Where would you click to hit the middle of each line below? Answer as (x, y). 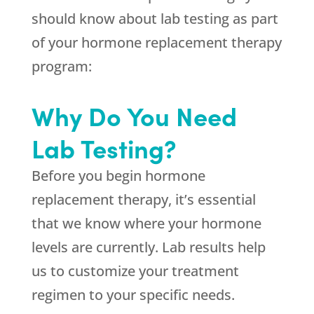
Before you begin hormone (118, 176)
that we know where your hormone (146, 223)
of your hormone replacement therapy (156, 42)
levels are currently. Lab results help (148, 247)
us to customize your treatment (135, 271)
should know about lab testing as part (155, 19)
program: (61, 66)
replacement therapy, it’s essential (143, 199)
